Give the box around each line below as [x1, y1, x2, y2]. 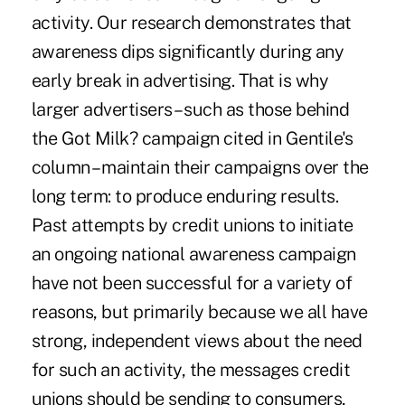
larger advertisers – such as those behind [31, 98, 350, 120]
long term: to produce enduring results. [31, 184, 339, 207]
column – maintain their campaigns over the [31, 155, 369, 178]
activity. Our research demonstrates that [31, 11, 352, 33]
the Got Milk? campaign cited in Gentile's [31, 127, 353, 149]
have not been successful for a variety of [31, 271, 353, 294]
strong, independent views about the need [31, 329, 363, 352]
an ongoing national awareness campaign [31, 242, 356, 265]
